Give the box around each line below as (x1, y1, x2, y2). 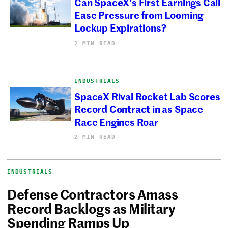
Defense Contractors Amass (7, 185, 178, 204)
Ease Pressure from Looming (74, 8, 204, 22)
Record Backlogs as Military (7, 199, 176, 218)
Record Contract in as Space (74, 102, 203, 116)
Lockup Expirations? (74, 20, 166, 35)
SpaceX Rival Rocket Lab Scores (74, 89, 220, 103)
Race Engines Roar (74, 115, 158, 129)
